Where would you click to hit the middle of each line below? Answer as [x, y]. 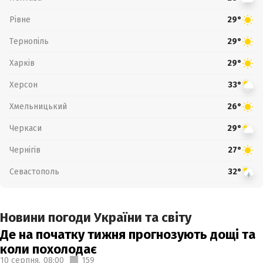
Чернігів [25, 150]
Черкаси [26, 128]
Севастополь [34, 171]
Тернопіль [29, 41]
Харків [22, 63]
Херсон [23, 85]
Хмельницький [38, 106]
